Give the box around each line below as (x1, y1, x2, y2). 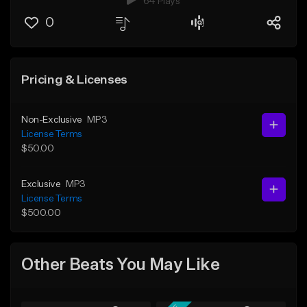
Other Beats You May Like (21, 257, 220, 274)
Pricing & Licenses (21, 73, 127, 86)
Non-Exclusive (21, 114, 82, 125)
